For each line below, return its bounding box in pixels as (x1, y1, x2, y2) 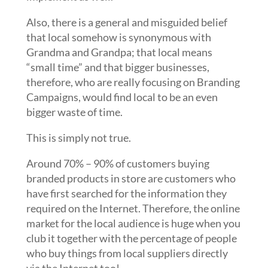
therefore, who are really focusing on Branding (26, 75, 240, 89)
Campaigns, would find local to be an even (26, 90, 218, 103)
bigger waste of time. (26, 105, 123, 118)
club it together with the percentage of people (26, 232, 237, 245)
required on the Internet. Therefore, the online (26, 202, 240, 215)
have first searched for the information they (26, 187, 227, 200)
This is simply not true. (26, 131, 131, 144)
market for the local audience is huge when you (26, 217, 240, 230)
